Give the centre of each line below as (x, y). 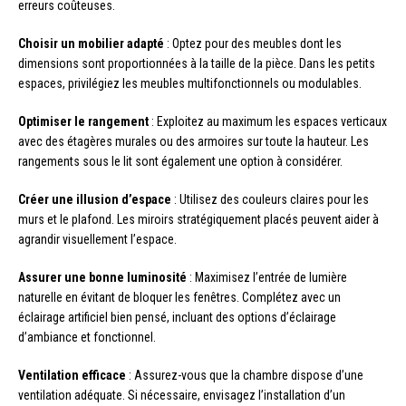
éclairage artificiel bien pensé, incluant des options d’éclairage (177, 318)
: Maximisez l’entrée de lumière (267, 278)
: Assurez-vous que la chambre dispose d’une (245, 376)
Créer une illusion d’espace (95, 200)
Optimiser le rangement (83, 122)
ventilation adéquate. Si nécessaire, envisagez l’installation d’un (182, 396)
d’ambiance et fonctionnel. (87, 338)
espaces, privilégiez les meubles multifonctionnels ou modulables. (190, 84)
